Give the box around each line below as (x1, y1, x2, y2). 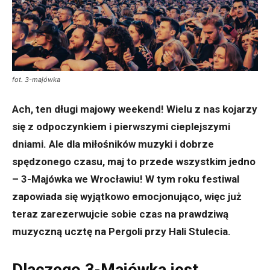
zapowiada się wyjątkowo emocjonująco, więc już (12, 190, 242, 203)
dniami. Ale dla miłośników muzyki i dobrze (12, 138, 214, 151)
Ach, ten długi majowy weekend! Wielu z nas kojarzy (12, 103, 257, 116)
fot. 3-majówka (12, 75, 60, 84)
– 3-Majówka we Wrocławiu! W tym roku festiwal (12, 173, 239, 186)
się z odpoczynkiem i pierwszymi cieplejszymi (12, 121, 230, 133)
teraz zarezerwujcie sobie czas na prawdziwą (12, 208, 228, 221)
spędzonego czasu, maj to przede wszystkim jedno (12, 155, 256, 168)
